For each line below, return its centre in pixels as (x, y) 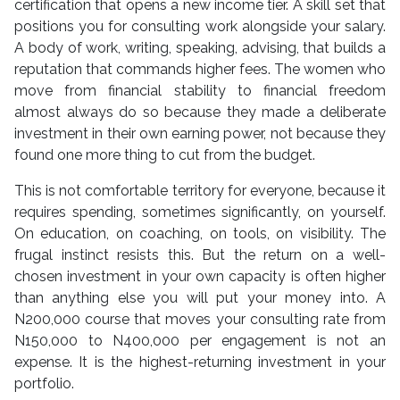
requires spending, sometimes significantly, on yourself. (200, 212)
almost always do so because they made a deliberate (200, 112)
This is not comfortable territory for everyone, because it (200, 191)
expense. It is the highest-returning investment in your (200, 362)
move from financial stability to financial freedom (200, 91)
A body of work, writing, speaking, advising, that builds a (200, 48)
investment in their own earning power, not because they (200, 134)
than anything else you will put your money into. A (200, 298)
